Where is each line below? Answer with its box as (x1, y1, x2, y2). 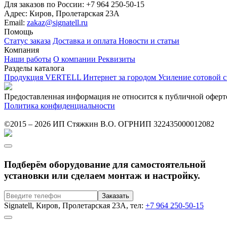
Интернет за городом (83, 73, 158, 82)
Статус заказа (4, 36, 51, 46)
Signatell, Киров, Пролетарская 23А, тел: (4, 201, 145, 210)
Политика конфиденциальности (4, 101, 115, 110)
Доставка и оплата (53, 36, 119, 46)
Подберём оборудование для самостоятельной (4, 159, 206, 170)
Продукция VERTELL (4, 73, 83, 82)
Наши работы (4, 55, 51, 64)
